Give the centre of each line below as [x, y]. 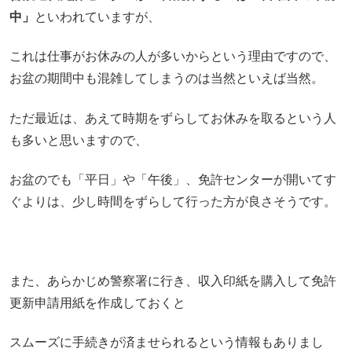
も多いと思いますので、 [79, 140]
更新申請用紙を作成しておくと [97, 303]
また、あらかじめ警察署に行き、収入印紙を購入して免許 [173, 281]
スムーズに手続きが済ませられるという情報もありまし [167, 343]
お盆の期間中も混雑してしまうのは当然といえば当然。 [167, 79]
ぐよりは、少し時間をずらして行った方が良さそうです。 [173, 202]
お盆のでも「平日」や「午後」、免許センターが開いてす [173, 180]
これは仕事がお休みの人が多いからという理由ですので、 [173, 57]
